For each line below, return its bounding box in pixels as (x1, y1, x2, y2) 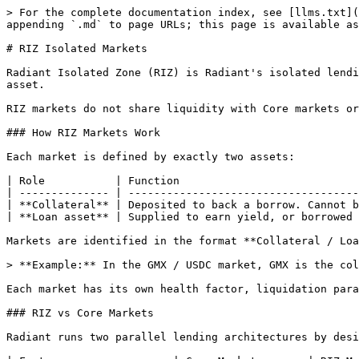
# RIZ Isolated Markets (6, 42, 147, 54)
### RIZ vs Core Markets (6, 307, 154, 319)
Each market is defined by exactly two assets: (6, 151, 295, 163)
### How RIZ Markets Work (6, 127, 160, 139)
